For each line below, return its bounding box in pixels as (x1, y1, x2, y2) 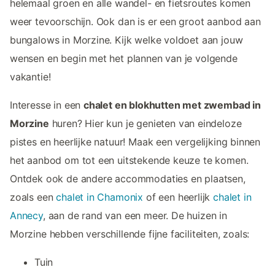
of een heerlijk (143, 190, 214, 203)
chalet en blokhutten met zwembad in (83, 98, 261, 111)
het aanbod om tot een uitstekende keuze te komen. (10, 153, 249, 166)
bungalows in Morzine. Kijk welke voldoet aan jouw (10, 33, 243, 46)
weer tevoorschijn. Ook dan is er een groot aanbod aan (10, 15, 261, 28)
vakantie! (10, 70, 51, 83)
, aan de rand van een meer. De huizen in (42, 209, 227, 222)
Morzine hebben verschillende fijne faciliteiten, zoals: (10, 227, 250, 240)
